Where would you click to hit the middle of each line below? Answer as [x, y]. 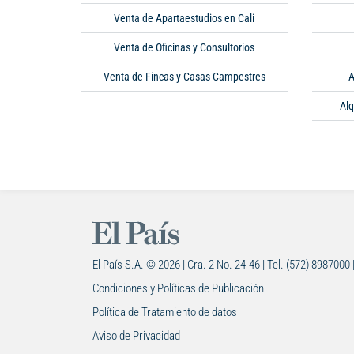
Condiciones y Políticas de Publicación [178, 289]
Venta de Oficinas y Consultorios [185, 48]
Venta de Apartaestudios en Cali [185, 19]
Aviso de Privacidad [136, 336]
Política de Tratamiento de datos [165, 313]
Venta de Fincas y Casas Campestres [184, 77]
